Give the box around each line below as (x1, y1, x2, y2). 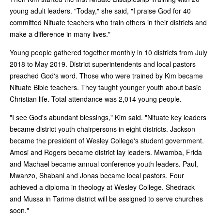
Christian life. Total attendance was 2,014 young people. (10, 93, 182, 104)
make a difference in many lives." (10, 29, 110, 39)
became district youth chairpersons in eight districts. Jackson (10, 124, 195, 134)
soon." (10, 205, 29, 215)
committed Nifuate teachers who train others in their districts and (10, 17, 207, 27)
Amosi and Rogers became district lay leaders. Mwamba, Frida (10, 147, 202, 157)
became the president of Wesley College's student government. (10, 135, 204, 145)
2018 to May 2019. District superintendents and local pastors (10, 59, 196, 69)
